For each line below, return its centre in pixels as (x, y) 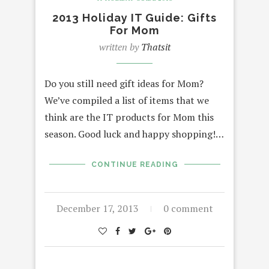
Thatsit (156, 47)
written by (120, 47)
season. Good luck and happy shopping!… (134, 134)
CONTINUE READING (134, 164)
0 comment (188, 208)
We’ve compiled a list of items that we (127, 100)
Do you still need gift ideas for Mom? (124, 83)
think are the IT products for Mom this (129, 117)
